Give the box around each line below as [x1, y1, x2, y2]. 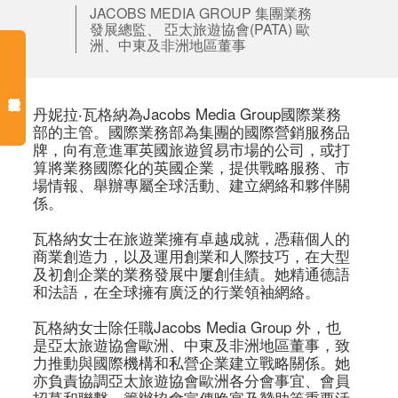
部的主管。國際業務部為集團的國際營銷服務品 [33, 120, 351, 143]
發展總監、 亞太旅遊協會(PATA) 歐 [89, 19, 310, 40]
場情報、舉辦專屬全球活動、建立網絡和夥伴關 [33, 173, 351, 196]
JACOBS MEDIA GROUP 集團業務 [89, 3, 312, 24]
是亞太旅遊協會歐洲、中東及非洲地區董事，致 [33, 333, 351, 356]
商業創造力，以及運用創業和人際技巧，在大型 [33, 244, 351, 267]
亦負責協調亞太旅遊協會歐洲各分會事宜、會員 [33, 369, 351, 392]
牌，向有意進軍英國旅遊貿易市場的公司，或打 [33, 138, 351, 161]
